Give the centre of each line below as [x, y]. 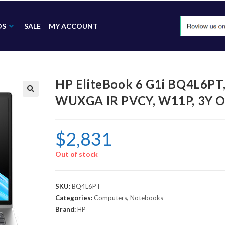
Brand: [66, 209]
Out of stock [77, 154]
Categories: [75, 198]
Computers [110, 198]
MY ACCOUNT [73, 26]
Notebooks [147, 198]
